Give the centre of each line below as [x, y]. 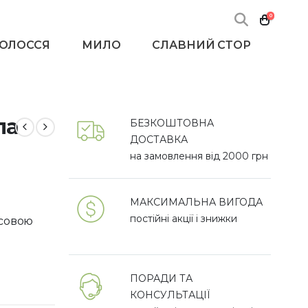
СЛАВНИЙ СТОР [201, 45]
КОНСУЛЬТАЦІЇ [170, 295]
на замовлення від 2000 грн [199, 156]
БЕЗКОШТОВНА [172, 123]
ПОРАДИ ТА [162, 278]
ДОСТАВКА [159, 140]
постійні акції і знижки [184, 219]
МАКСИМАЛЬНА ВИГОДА [197, 202]
